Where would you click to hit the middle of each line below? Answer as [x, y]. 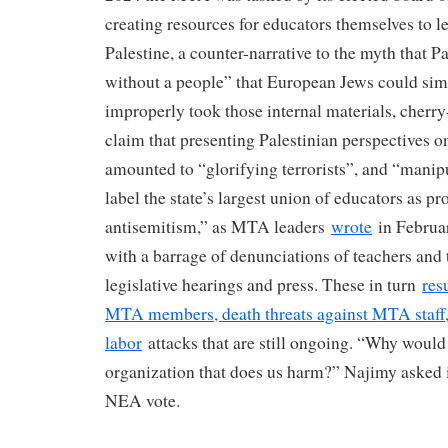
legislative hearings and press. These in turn [263, 285]
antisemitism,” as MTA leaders [218, 227]
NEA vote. [142, 401]
